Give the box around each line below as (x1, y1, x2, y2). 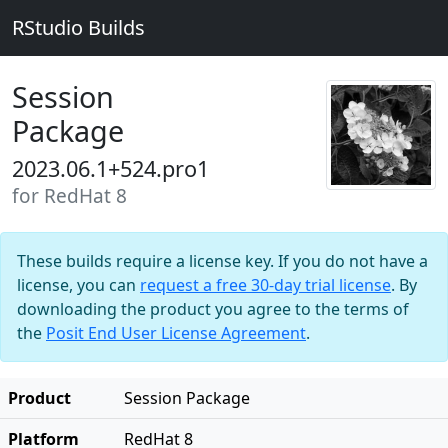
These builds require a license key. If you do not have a (17, 250, 428, 272)
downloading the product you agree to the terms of (17, 298, 409, 320)
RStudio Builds (12, 14, 145, 41)
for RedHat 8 (12, 183, 127, 209)
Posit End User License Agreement (46, 322, 306, 344)
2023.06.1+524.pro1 (12, 154, 209, 183)
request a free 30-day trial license (140, 274, 391, 296)
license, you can (17, 274, 140, 296)
